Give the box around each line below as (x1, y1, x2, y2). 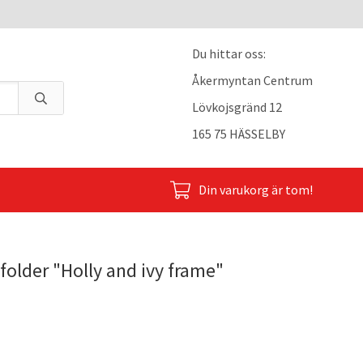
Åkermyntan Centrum (192, 72, 313, 88)
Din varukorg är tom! (199, 181, 313, 198)
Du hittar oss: (192, 45, 266, 62)
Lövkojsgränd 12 (192, 99, 282, 115)
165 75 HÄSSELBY (192, 126, 285, 142)
